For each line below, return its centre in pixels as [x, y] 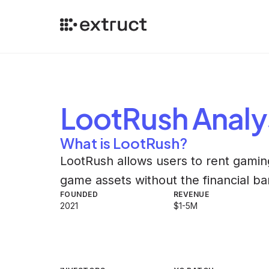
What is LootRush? [124, 143]
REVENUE [192, 194]
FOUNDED [79, 194]
